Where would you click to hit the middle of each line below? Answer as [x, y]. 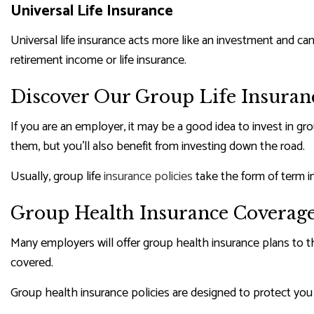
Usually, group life [57, 176]
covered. [32, 262]
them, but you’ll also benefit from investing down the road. [158, 146]
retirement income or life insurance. [98, 60]
